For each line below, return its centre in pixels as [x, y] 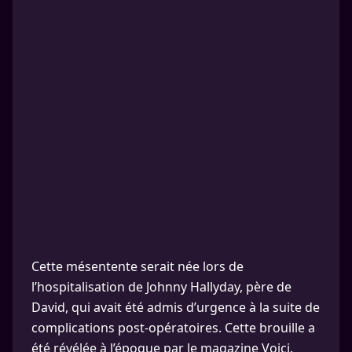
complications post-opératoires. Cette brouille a [173, 328]
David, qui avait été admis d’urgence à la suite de [176, 307]
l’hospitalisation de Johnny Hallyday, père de [161, 287]
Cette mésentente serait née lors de [137, 266]
